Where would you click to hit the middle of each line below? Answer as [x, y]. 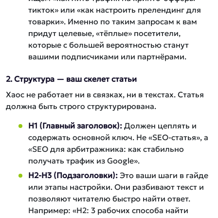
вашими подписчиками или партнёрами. [107, 56]
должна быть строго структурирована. [81, 106]
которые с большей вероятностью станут [109, 45]
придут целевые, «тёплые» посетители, [104, 33]
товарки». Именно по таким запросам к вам [113, 21]
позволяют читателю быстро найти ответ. [109, 199]
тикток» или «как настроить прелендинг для [115, 10]
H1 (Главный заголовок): [75, 126]
